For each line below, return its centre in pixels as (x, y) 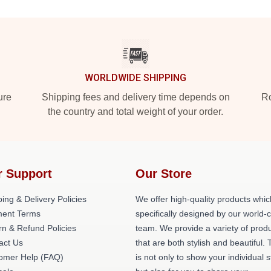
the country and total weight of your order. (135, 112)
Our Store (164, 174)
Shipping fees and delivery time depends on (135, 97)
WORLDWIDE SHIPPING (135, 78)
